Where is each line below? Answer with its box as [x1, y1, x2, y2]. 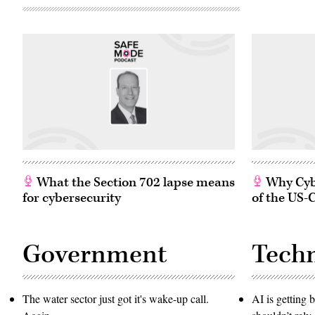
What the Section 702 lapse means [34, 174, 235, 192]
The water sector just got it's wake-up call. [22, 291, 209, 307]
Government [22, 238, 167, 272]
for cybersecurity [22, 189, 121, 207]
